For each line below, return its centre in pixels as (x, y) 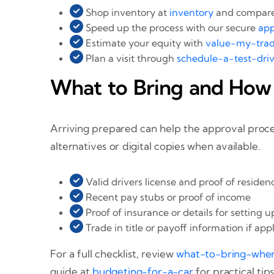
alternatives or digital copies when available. (155, 146)
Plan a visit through (130, 58)
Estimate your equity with (145, 43)
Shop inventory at (127, 12)
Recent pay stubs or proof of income (167, 197)
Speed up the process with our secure (171, 27)
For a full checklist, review (113, 254)
